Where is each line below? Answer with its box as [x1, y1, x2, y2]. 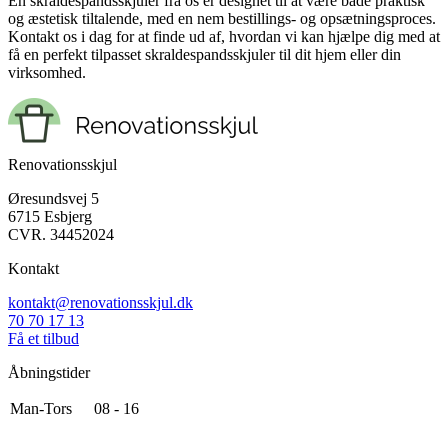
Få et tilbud [8, 329, 79, 347]
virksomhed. [8, 63, 86, 81]
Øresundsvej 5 [8, 189, 99, 207]
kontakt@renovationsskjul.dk [8, 293, 193, 311]
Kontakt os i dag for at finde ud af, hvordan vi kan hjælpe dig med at [8, 27, 440, 45]
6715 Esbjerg [8, 207, 92, 225]
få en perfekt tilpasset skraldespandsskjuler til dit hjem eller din [8, 45, 401, 63]
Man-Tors [10, 399, 72, 417]
